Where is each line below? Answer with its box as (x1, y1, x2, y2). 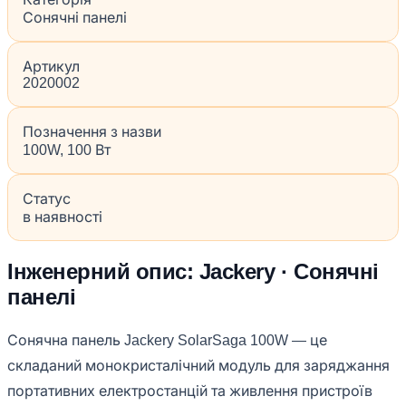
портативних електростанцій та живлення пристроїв (7, 382, 372, 399)
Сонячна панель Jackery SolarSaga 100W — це (7, 332, 327, 348)
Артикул (23, 59, 80, 75)
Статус (23, 191, 71, 208)
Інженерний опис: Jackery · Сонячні (7, 258, 379, 284)
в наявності (23, 209, 102, 226)
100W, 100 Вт (23, 142, 111, 159)
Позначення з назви (23, 124, 161, 140)
